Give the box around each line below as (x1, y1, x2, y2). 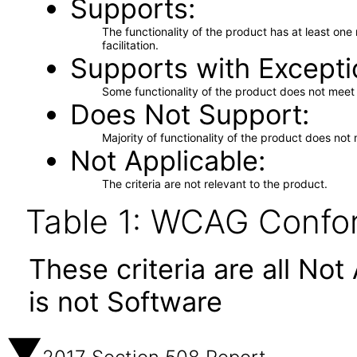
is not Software (29, 285, 222, 318)
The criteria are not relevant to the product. (101, 177, 328, 190)
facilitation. (101, 38, 159, 52)
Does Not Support (69, 98, 302, 131)
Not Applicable (69, 144, 258, 177)
